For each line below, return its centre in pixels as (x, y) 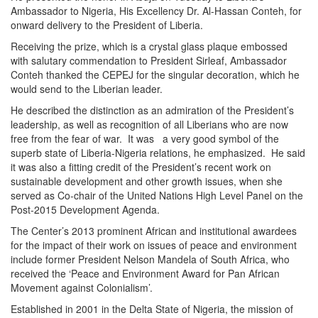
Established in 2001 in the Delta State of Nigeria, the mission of (152, 308)
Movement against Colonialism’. (82, 287)
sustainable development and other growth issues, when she (147, 181)
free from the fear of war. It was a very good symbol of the (145, 138)
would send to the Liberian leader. (87, 88)
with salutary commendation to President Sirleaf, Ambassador (149, 60)
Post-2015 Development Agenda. (85, 209)
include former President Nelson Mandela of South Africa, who (150, 259)
